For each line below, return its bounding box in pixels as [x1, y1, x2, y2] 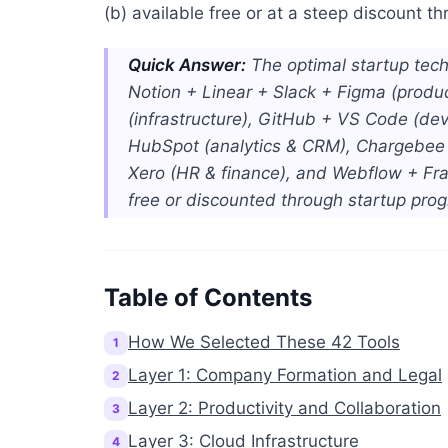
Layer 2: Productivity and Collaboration [128, 398, 441, 418]
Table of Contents [104, 283, 312, 312]
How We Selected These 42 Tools [128, 332, 400, 352]
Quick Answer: [128, 55, 246, 75]
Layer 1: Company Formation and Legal [128, 365, 442, 385]
